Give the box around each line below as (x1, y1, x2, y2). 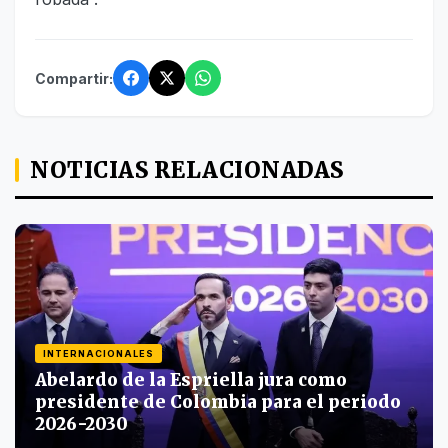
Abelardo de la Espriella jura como (35, 369, 347, 392)
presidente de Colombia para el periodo (35, 391, 401, 414)
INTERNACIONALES (43, 348, 154, 360)
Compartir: (35, 69, 113, 87)
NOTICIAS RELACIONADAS (30, 156, 344, 185)
